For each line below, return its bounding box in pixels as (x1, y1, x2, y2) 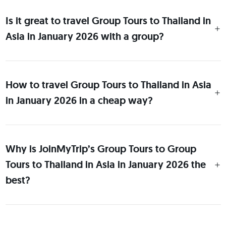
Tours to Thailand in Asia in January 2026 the (5, 158, 206, 171)
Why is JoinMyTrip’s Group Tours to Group (5, 142, 196, 155)
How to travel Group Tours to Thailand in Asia (5, 78, 211, 91)
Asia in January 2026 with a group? (5, 30, 164, 43)
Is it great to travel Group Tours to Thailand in (5, 14, 211, 27)
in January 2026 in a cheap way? (5, 94, 153, 107)
